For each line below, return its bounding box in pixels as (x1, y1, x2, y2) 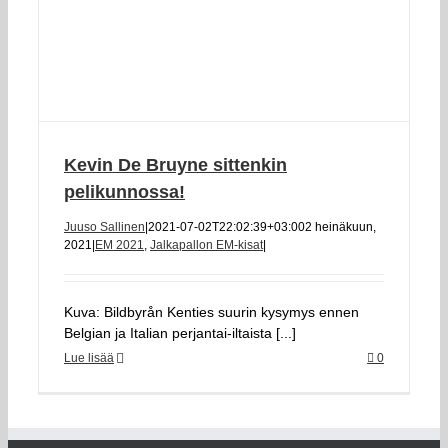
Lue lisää (64, 351, 114, 365)
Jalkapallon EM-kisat (150, 238, 263, 252)
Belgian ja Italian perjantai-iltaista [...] (64, 325, 296, 341)
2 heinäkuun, (305, 220, 376, 234)
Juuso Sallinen (64, 220, 145, 234)
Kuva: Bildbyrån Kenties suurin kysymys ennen (64, 304, 359, 320)
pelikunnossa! (64, 182, 185, 202)
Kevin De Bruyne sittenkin (64, 155, 287, 175)
